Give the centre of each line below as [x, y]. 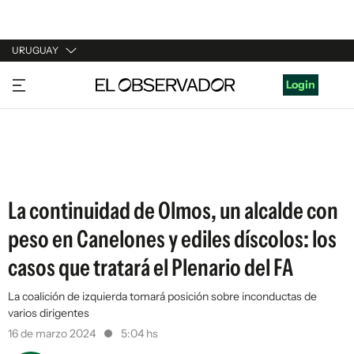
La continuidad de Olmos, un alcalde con [173, 211]
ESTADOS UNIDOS [60, 170]
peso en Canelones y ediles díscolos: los [172, 239]
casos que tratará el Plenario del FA [151, 267]
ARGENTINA [44, 110]
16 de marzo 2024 [53, 333]
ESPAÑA [34, 140]
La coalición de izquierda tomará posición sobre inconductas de [162, 296]
